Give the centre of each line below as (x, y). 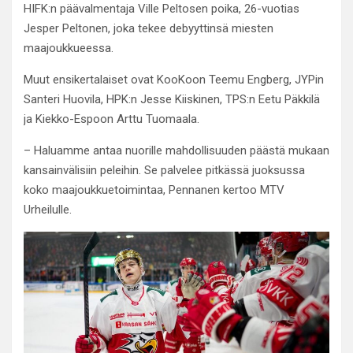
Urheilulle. (48, 210)
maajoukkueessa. (69, 48)
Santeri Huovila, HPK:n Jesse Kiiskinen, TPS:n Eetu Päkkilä (172, 99)
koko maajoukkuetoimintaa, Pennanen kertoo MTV (154, 190)
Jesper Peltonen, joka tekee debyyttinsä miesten (149, 28)
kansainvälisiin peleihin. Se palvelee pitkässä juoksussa (164, 170)
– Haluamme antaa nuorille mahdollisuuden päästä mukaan (176, 150)
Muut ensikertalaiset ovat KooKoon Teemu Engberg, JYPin (174, 80)
